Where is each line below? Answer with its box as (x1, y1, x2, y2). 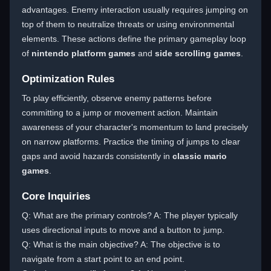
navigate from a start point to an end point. (22, 254, 184, 264)
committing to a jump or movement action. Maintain (22, 108, 218, 117)
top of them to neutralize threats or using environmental (22, 19, 234, 29)
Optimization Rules (22, 73, 114, 85)
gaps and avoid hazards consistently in (22, 151, 172, 161)
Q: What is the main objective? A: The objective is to (22, 240, 220, 249)
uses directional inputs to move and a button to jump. (22, 225, 224, 235)
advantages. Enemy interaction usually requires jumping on (22, 5, 248, 15)
